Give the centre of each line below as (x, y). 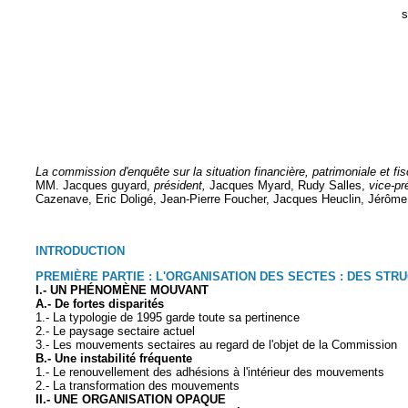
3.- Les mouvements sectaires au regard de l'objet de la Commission (216, 345)
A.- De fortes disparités (100, 304)
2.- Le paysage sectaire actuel (115, 331)
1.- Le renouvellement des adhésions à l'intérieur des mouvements (210, 372)
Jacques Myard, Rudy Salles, (289, 186)
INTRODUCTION (80, 251)
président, (182, 186)
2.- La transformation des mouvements (138, 386)
